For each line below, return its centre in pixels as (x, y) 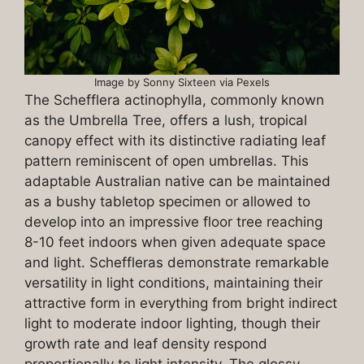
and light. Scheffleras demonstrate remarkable (177, 263)
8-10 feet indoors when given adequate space (175, 243)
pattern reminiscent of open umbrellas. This (167, 161)
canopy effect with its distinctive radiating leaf (175, 141)
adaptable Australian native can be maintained (178, 182)
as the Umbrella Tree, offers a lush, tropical (166, 121)
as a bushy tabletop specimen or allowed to (167, 202)
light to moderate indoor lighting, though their (172, 324)
